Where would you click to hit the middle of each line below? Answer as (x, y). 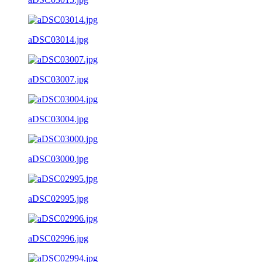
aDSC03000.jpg (58, 158)
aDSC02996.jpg (58, 238)
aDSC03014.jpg (58, 39)
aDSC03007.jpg (58, 79)
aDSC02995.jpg (58, 198)
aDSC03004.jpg (58, 119)
